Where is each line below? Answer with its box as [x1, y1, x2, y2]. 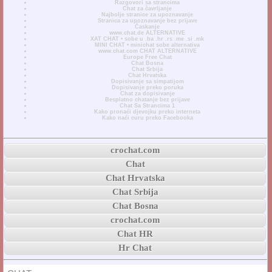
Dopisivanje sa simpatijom [110, 78, 184, 84]
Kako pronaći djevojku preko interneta [94, 108, 201, 115]
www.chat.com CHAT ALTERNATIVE [98, 47, 197, 54]
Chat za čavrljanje [123, 5, 172, 12]
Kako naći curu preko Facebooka [101, 114, 193, 121]
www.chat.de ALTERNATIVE [109, 29, 186, 36]
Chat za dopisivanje [120, 90, 175, 97]
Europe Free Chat [123, 53, 172, 60]
